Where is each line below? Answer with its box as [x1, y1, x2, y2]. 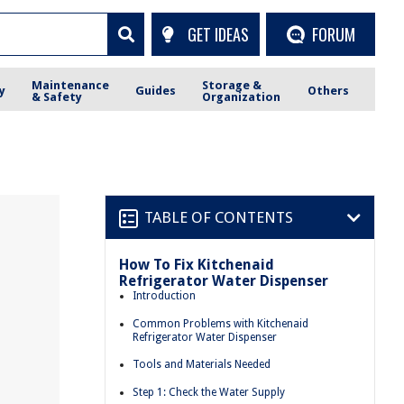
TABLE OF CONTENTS [144, 207, 293, 226]
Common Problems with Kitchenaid [133, 317, 308, 330]
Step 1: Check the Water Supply [133, 385, 285, 399]
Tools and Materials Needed [133, 358, 271, 372]
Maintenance [32, 78, 110, 92]
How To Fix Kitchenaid [119, 256, 274, 273]
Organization [202, 89, 281, 104]
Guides [135, 84, 177, 97]
